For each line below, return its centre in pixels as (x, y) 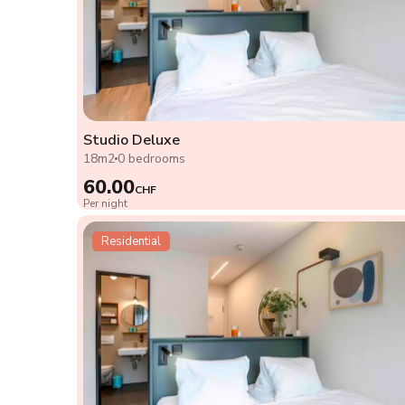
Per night (105, 204)
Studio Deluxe (132, 141)
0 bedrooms (151, 159)
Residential (131, 242)
